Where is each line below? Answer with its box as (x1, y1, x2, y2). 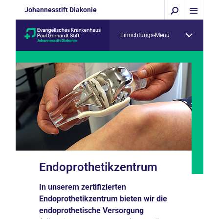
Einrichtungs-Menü (120, 32, 170, 39)
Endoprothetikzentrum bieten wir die (39, 194, 167, 203)
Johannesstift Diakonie (24, 6, 97, 14)
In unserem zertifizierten (39, 182, 126, 192)
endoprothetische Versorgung (39, 206, 144, 215)
